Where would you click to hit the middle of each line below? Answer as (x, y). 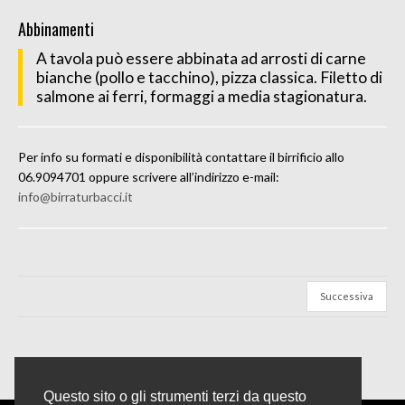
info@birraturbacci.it (75, 197)
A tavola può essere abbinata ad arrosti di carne (201, 59)
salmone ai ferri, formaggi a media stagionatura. (202, 97)
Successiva (347, 297)
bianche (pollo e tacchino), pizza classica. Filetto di (209, 78)
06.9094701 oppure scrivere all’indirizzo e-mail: (149, 177)
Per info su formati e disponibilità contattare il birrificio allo (181, 157)
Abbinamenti (56, 29)
